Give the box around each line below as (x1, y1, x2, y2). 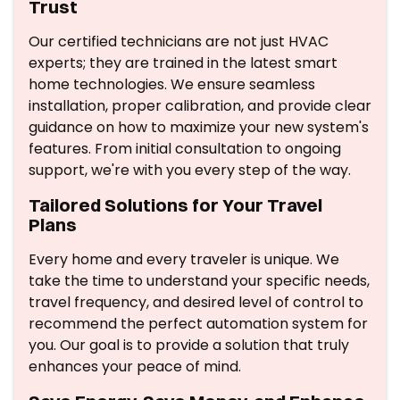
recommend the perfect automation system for (29, 313, 368, 334)
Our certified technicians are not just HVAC (29, 31, 329, 52)
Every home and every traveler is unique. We (29, 249, 339, 270)
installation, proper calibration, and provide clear (29, 96, 371, 116)
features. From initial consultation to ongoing (29, 138, 341, 159)
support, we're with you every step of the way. (29, 160, 351, 180)
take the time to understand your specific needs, (29, 271, 370, 291)
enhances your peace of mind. (29, 356, 241, 377)
